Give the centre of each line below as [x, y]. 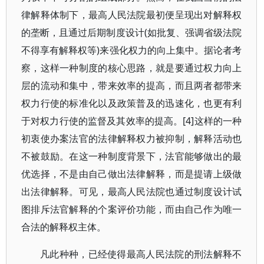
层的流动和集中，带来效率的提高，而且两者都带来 [132, 85]
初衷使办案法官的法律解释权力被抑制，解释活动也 [132, 138]
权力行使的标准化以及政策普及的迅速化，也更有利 [132, 103]
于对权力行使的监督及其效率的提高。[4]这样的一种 [132, 121]
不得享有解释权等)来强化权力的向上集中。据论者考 [132, 50]
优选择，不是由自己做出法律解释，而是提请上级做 [132, 174]
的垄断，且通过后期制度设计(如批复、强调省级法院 [132, 32]
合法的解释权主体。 [64, 227]
